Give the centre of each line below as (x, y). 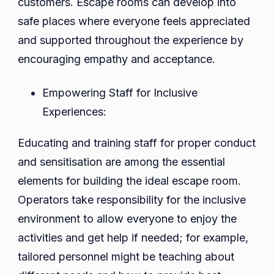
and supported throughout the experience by (131, 40)
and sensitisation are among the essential (121, 162)
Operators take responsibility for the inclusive (132, 200)
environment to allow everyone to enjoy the (127, 219)
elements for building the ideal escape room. (129, 181)
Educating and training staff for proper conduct (137, 143)
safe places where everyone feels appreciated (134, 21)
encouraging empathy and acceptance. (117, 59)
